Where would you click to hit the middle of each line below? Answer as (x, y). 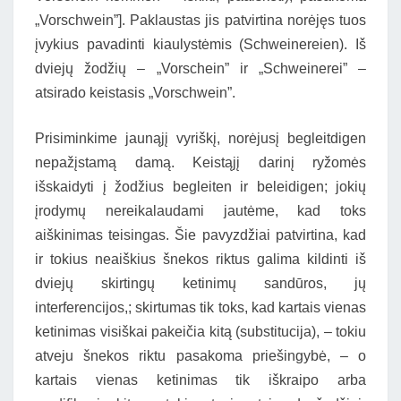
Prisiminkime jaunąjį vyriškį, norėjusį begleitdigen (200, 138)
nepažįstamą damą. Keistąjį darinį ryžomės (200, 162)
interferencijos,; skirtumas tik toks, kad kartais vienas (200, 307)
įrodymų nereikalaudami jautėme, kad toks (200, 211)
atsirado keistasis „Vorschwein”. (135, 93)
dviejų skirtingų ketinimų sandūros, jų (200, 283)
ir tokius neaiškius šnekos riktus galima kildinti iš (200, 259)
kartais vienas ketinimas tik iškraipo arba (200, 380)
